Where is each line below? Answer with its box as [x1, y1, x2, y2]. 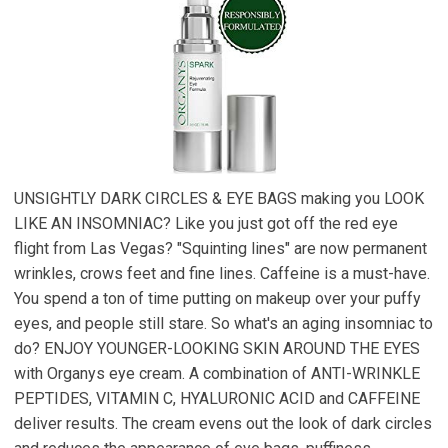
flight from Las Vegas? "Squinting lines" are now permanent [14, 238, 427, 258]
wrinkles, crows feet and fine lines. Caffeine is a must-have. [14, 263, 430, 283]
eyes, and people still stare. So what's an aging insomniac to [14, 313, 433, 333]
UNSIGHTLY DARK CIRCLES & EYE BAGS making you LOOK [14, 188, 424, 208]
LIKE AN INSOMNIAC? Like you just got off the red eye [14, 213, 398, 233]
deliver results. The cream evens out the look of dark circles [14, 413, 432, 433]
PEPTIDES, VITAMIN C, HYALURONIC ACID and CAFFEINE [14, 388, 420, 408]
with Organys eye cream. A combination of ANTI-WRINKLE [14, 363, 420, 383]
